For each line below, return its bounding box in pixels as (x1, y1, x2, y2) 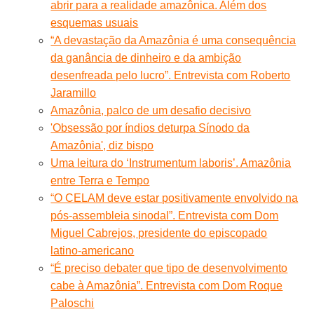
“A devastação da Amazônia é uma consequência (50, 34, 296, 46)
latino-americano (50, 244, 135, 257)
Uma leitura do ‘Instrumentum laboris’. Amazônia (50, 156, 292, 169)
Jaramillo (50, 86, 97, 99)
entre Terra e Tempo (50, 174, 150, 186)
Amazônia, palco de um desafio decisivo (50, 104, 252, 116)
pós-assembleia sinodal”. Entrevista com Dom (50, 209, 279, 221)
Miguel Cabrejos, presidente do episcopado (50, 226, 268, 239)
